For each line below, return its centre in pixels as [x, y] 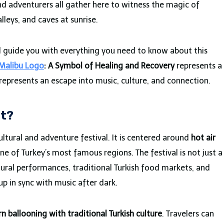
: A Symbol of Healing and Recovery [109, 65]
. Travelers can [188, 213]
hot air [203, 137]
